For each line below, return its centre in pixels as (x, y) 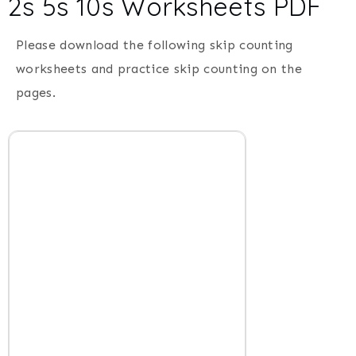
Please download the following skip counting (155, 45)
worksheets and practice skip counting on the (159, 69)
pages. (36, 93)
